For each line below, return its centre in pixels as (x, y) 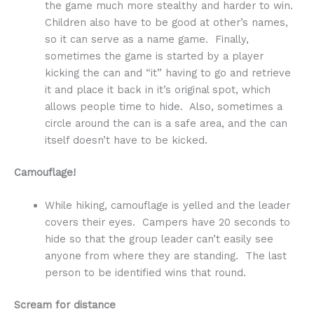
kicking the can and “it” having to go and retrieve (168, 73)
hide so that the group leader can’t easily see (159, 239)
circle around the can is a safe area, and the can (166, 124)
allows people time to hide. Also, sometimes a (163, 107)
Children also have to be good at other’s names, (166, 23)
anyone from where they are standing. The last (165, 256)
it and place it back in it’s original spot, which (157, 90)
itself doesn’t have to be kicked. (126, 141)
